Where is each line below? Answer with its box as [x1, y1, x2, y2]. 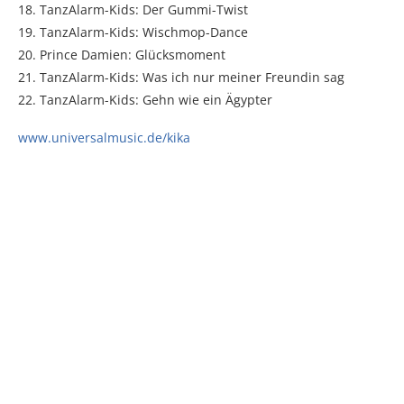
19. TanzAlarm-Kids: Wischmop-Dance [18, 23, 248, 41]
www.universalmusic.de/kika [18, 128, 190, 146]
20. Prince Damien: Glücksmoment [18, 45, 225, 63]
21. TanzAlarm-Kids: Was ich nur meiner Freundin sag [18, 68, 344, 86]
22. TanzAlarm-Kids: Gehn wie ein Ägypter [18, 90, 272, 108]
